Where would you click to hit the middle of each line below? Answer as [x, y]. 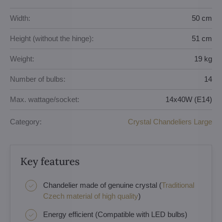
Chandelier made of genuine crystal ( [102, 185]
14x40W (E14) [189, 100]
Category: [26, 122]
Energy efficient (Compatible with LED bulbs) [115, 214]
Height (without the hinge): [52, 39]
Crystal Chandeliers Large [170, 122]
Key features [50, 161]
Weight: [22, 59]
